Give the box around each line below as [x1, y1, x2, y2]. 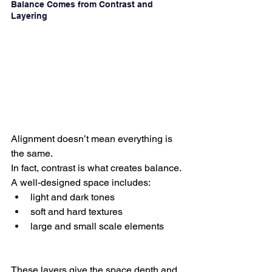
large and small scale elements [30, 220, 164, 232]
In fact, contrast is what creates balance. [11, 161, 182, 174]
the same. [11, 147, 53, 159]
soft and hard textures [30, 205, 123, 217]
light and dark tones [30, 191, 115, 203]
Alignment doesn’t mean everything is [11, 132, 175, 144]
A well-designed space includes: [11, 176, 151, 188]
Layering [11, 11, 47, 21]
